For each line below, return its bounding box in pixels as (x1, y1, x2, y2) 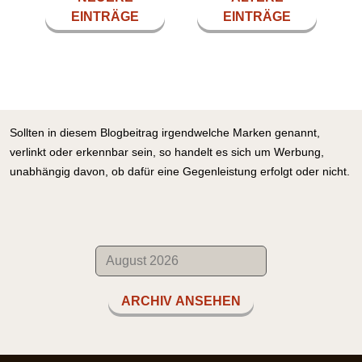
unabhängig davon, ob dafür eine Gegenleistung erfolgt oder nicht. (10, 164, 350, 178)
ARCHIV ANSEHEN (121, 293, 241, 308)
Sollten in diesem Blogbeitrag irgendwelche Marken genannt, (10, 125, 320, 139)
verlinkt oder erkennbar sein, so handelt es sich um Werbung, (10, 145, 324, 158)
